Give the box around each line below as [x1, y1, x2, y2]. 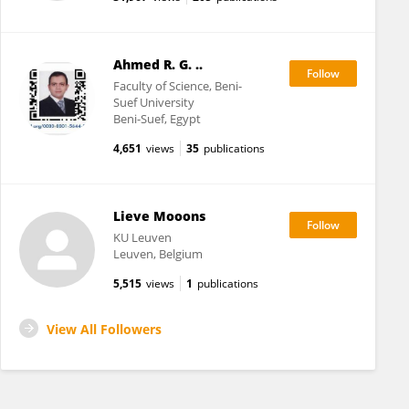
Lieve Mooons [112, 207, 205, 225]
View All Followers [47, 320, 162, 338]
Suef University [112, 94, 194, 110]
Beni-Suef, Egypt [112, 110, 201, 127]
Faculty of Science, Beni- [112, 78, 242, 94]
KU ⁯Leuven [112, 229, 172, 246]
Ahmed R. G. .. [112, 56, 203, 73]
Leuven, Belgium [112, 246, 203, 262]
